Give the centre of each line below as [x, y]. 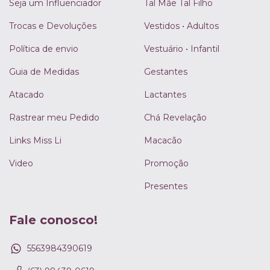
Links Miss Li [35, 140]
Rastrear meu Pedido [54, 117]
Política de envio [44, 49]
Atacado [27, 94]
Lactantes [165, 94]
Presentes [166, 186]
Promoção [166, 163]
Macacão [163, 140]
